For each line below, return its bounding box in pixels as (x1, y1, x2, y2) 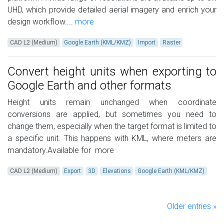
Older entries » (167, 201, 216, 211)
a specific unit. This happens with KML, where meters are (7, 133, 216, 143)
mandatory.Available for (7, 145, 93, 155)
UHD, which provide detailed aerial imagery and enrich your (7, 5, 216, 15)
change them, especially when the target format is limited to (7, 121, 216, 131)
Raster (162, 39, 180, 46)
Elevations (102, 167, 131, 175)
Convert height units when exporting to (7, 64, 216, 79)
